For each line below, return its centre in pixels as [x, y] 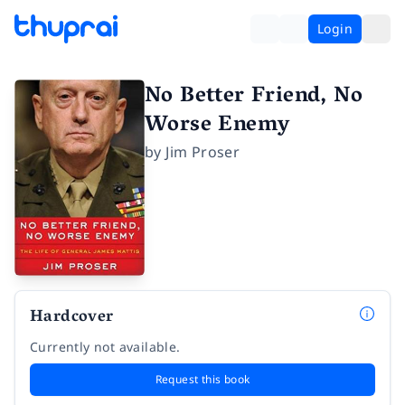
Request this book [202, 379]
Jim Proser [203, 152]
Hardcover [72, 318]
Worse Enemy [217, 126]
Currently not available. [105, 346]
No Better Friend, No [254, 97]
